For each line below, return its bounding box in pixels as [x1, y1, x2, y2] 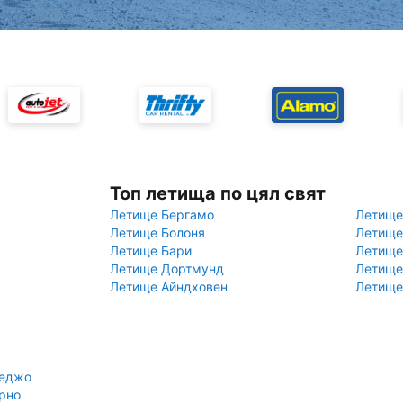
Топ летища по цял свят [110, 183, 326, 204]
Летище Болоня [110, 225, 205, 240]
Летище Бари [110, 243, 192, 258]
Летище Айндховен [110, 279, 228, 294]
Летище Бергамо [110, 207, 214, 222]
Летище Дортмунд [110, 261, 224, 276]
